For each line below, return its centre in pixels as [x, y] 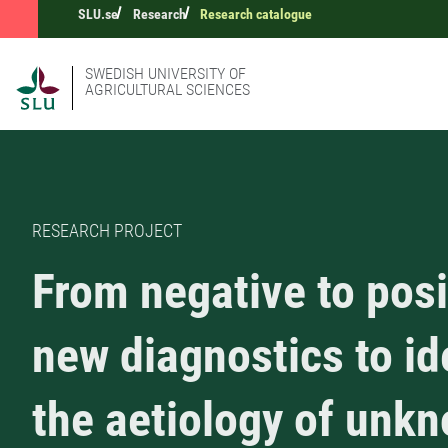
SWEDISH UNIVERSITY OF [165, 73]
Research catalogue [256, 14]
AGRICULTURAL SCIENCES [167, 89]
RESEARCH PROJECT [107, 231]
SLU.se [98, 14]
